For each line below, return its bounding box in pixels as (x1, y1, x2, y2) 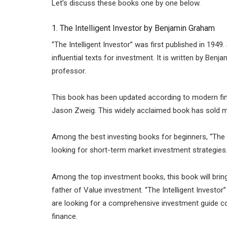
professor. (52, 66, 86, 75)
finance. (52, 211, 78, 221)
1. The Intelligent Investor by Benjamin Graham (52, 23, 215, 33)
